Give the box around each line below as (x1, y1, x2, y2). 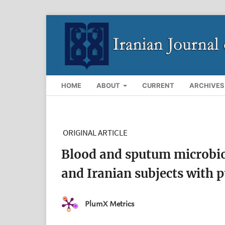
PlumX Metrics (85, 200, 134, 208)
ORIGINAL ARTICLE (63, 127, 128, 138)
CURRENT (142, 81, 175, 89)
